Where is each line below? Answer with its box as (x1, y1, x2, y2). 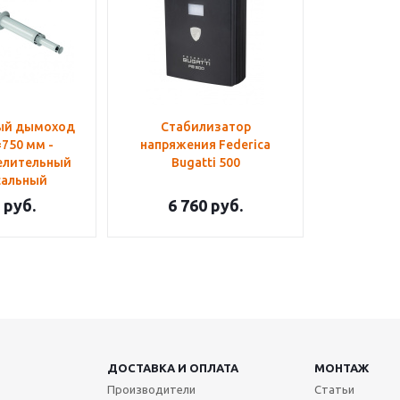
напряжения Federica (140, 137, 271, 152)
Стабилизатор (160, 120, 251, 134)
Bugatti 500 (171, 155, 240, 170)
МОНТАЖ (313, 362, 369, 374)
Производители (106, 383, 196, 396)
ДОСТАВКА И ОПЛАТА (106, 362, 238, 374)
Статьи (313, 383, 354, 396)
